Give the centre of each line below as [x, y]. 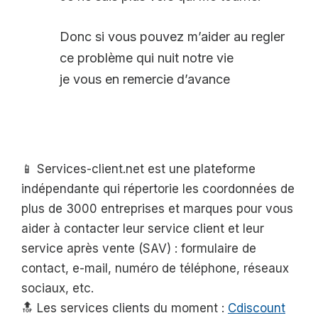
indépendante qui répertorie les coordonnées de [158, 188]
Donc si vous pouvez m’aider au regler [172, 36]
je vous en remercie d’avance [145, 79]
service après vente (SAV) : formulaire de [139, 248]
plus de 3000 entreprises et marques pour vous [157, 208]
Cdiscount [257, 308]
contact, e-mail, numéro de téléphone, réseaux [155, 268]
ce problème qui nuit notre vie [147, 57]
